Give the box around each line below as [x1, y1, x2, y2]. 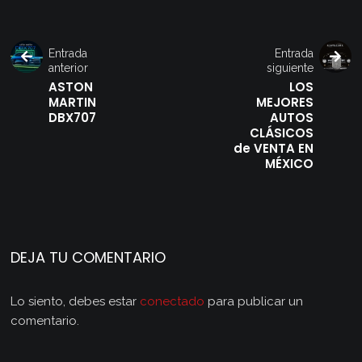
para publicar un [204, 294, 304, 309]
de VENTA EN [233, 140, 314, 158]
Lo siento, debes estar [11, 294, 141, 309]
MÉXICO [264, 155, 314, 173]
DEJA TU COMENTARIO [11, 247, 166, 268]
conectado [140, 294, 205, 309]
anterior [48, 61, 89, 75]
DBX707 [48, 109, 97, 127]
